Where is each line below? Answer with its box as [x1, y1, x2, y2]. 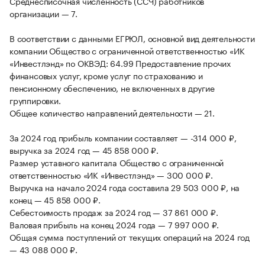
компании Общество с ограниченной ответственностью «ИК [9, 44, 245, 57]
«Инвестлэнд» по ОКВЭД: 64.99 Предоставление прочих [9, 56, 231, 70]
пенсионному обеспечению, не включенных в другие [9, 81, 215, 95]
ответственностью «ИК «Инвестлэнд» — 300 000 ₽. [9, 168, 213, 182]
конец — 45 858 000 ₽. [9, 193, 101, 206]
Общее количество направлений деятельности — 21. [9, 106, 215, 119]
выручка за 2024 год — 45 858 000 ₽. [9, 143, 159, 157]
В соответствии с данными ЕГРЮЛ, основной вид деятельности [9, 31, 255, 45]
